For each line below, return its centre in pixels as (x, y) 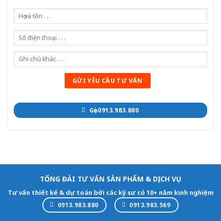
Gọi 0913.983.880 (114, 110)
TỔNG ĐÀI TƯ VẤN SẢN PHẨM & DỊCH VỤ (110, 179)
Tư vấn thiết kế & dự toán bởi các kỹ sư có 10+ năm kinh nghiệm (110, 193)
